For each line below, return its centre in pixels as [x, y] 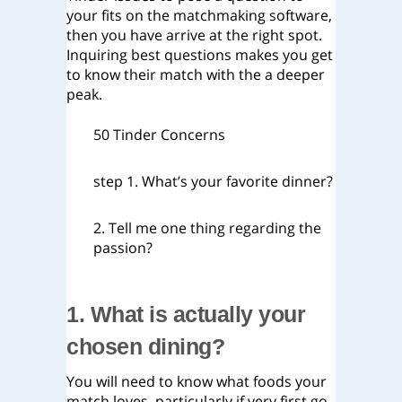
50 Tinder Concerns [159, 135]
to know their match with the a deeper [196, 74]
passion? [123, 248]
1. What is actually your [186, 314]
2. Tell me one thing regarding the [207, 228]
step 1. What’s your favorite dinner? [213, 181]
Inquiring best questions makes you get [200, 55]
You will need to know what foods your [197, 381]
